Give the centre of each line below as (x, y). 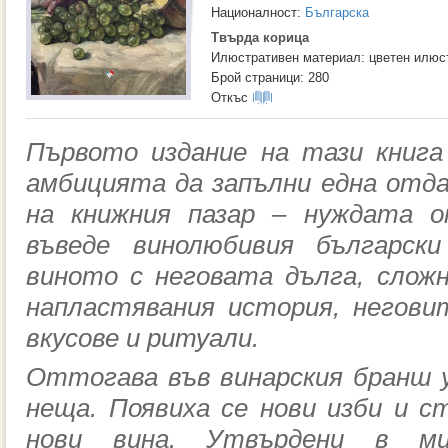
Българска (337, 12)
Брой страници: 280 (270, 77)
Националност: (258, 12)
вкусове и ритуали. (142, 338)
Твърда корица (260, 37)
